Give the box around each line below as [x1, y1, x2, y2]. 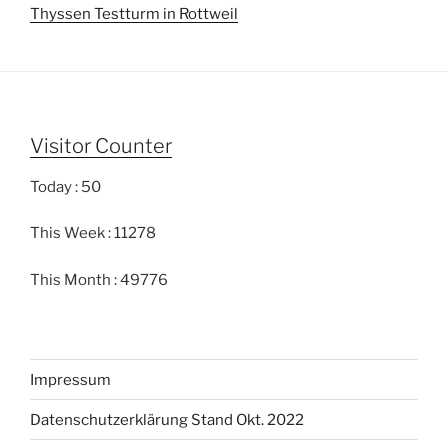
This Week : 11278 [30, 224, 156, 243]
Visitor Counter [30, 133, 172, 158]
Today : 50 [30, 177, 101, 196]
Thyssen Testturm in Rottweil [30, 4, 238, 23]
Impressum [30, 370, 111, 389]
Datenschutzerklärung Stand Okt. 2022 [30, 410, 304, 429]
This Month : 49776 [30, 270, 168, 289]
